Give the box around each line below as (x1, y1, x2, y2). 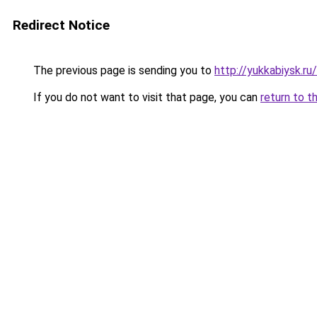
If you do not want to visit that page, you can (30, 91, 260, 104)
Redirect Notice (13, 17, 110, 33)
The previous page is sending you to (30, 64, 214, 77)
